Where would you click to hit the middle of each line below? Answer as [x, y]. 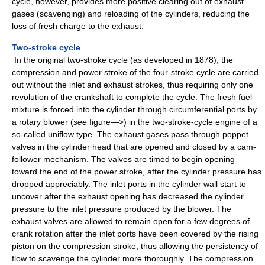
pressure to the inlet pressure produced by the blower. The [122, 209]
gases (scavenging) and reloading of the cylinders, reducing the [131, 14]
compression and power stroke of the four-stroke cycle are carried [135, 72]
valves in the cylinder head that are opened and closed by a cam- [134, 147]
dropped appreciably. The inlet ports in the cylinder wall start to [129, 184]
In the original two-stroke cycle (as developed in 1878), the [122, 60]
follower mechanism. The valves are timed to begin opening [123, 159]
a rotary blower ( [43, 122]
